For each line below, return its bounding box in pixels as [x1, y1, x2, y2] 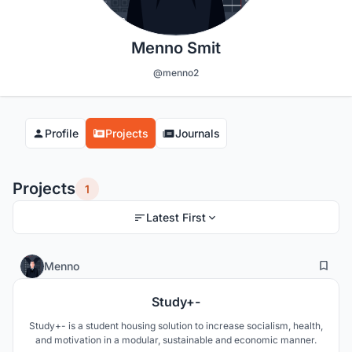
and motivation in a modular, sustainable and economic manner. [35, 334, 317, 346]
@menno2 [153, 67, 199, 79]
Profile [45, 126, 79, 141]
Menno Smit [131, 38, 221, 58]
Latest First [146, 211, 206, 225]
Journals [175, 126, 220, 141]
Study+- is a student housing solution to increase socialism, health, [29, 320, 323, 332]
